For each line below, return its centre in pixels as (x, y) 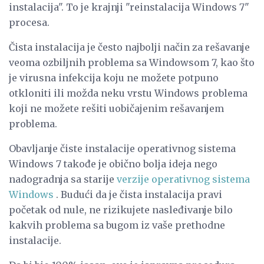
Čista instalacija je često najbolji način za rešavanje (129, 47)
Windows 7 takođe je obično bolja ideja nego (113, 164)
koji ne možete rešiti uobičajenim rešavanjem (116, 108)
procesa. (29, 22)
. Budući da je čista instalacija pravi (138, 194)
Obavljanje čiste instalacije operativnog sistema (122, 148)
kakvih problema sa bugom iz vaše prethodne (117, 225)
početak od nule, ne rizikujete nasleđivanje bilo (121, 209)
